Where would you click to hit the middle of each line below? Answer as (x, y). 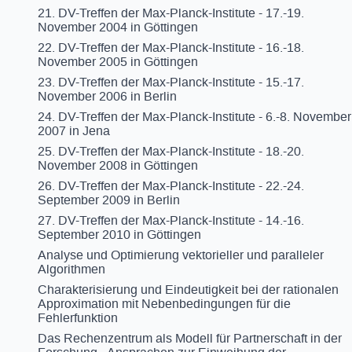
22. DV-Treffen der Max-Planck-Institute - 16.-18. (171, 48)
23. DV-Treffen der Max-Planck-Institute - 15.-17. (171, 82)
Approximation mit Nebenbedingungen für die (164, 304)
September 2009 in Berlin (109, 200)
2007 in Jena (74, 131)
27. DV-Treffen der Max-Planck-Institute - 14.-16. (171, 220)
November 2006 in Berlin (107, 96)
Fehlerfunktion (78, 318)
